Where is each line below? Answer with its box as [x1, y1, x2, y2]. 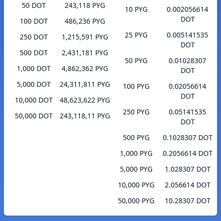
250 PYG [123, 107, 149, 117]
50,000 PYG [118, 196, 154, 206]
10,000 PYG [118, 180, 154, 190]
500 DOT [19, 48, 48, 58]
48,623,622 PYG [60, 95, 110, 105]
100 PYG [123, 81, 149, 91]
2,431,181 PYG [62, 48, 108, 58]
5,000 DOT [16, 79, 51, 89]
